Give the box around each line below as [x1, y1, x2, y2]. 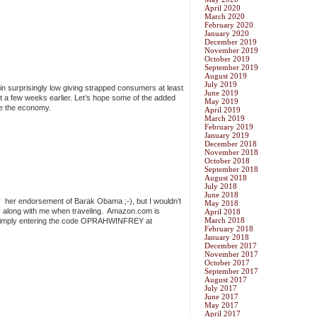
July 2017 [204, 284, 237, 293]
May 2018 [204, 199, 238, 208]
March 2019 [204, 114, 245, 123]
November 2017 [204, 250, 258, 259]
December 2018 [204, 139, 257, 149]
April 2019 [204, 105, 241, 115]
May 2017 [204, 301, 238, 310]
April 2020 [204, 4, 241, 13]
